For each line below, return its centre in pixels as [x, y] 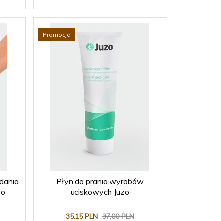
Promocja [56, 35]
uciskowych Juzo [100, 192]
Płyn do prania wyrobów [100, 181]
